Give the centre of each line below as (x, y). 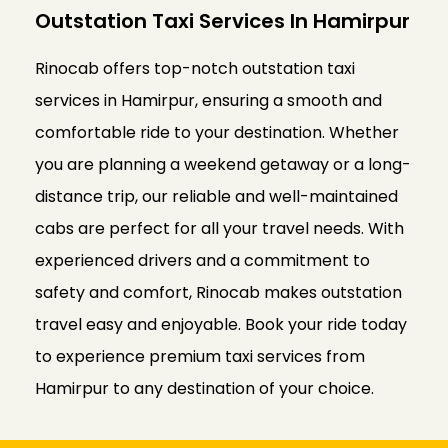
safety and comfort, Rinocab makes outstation (218, 293)
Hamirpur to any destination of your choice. (204, 389)
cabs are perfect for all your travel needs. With (219, 229)
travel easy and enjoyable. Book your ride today (221, 325)
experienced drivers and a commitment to (202, 261)
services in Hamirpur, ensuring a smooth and (208, 101)
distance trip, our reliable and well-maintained (216, 197)
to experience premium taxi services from (200, 357)
